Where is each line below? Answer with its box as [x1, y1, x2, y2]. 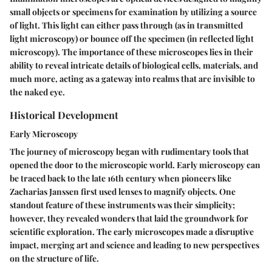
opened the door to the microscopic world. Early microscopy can [10, 159, 260, 171]
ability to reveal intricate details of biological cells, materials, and [10, 59, 258, 72]
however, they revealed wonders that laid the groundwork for [10, 212, 248, 225]
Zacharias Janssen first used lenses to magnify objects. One [10, 186, 236, 198]
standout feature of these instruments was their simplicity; [10, 199, 235, 211]
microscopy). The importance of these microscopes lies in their [10, 46, 253, 58]
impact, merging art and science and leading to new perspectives [10, 239, 259, 251]
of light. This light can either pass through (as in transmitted [10, 19, 243, 32]
